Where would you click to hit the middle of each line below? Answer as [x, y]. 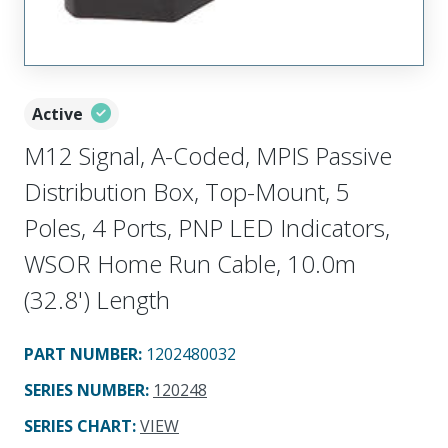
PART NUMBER [81, 353]
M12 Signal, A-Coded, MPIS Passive [208, 155]
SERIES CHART [78, 425]
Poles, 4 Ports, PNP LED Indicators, [207, 227]
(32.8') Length [97, 299]
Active [57, 113]
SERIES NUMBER [84, 389]
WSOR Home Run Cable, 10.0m [190, 263]
